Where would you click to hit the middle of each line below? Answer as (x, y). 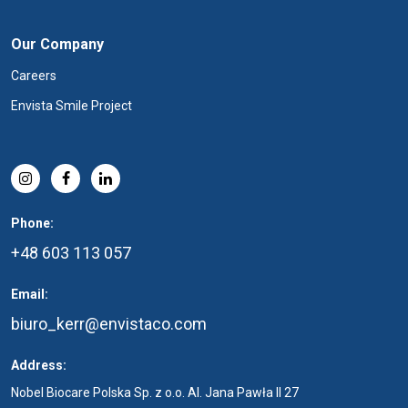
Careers (34, 76)
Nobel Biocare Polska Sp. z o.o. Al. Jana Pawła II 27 (155, 393)
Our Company (57, 44)
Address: (39, 365)
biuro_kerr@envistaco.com (109, 324)
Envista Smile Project (71, 106)
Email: (30, 294)
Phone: (32, 223)
